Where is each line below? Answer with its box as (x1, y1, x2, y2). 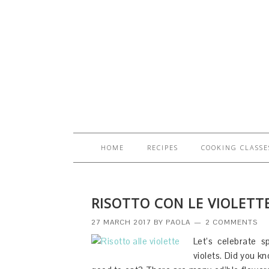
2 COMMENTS (205, 217, 258, 227)
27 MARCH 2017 (91, 217, 151, 227)
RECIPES (147, 143, 178, 152)
